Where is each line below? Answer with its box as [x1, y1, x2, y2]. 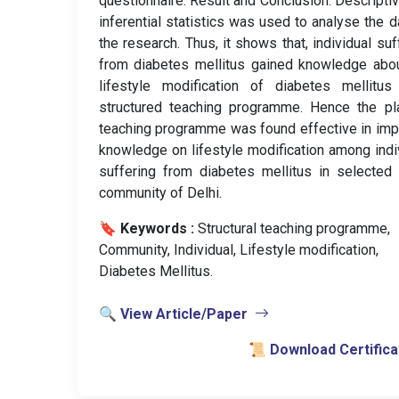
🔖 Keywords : [98, 220, 194, 237]
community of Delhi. [98, 184, 222, 201]
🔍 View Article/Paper [98, 305, 248, 322]
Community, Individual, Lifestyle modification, [98, 241, 379, 258]
